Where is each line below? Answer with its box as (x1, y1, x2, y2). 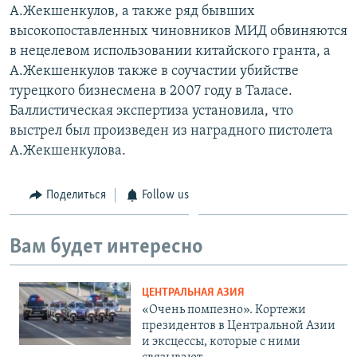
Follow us (142, 188, 189, 202)
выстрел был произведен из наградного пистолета (10, 123, 333, 139)
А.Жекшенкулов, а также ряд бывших (10, 3, 255, 19)
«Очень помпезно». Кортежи (142, 303, 306, 316)
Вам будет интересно (10, 237, 203, 259)
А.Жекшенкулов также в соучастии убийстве (10, 63, 299, 79)
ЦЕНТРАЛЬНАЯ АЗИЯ (142, 286, 245, 299)
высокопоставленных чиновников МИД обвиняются (10, 23, 347, 39)
